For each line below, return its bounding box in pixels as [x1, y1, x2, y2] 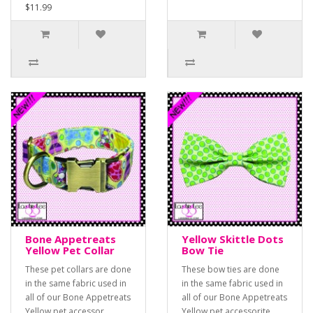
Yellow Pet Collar [25, 243, 115, 258]
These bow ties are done [182, 263, 279, 276]
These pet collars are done [25, 263, 131, 276]
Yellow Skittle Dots [182, 232, 284, 247]
